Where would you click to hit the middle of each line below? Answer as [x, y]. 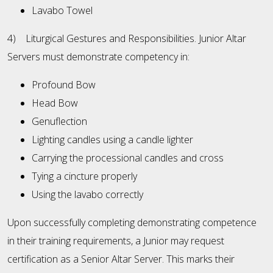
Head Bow [55, 103]
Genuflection [59, 122]
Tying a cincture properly [84, 176]
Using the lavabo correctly [87, 195]
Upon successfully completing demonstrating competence [132, 223]
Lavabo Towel [62, 11]
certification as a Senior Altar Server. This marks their [121, 259]
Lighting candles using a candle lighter [112, 140]
